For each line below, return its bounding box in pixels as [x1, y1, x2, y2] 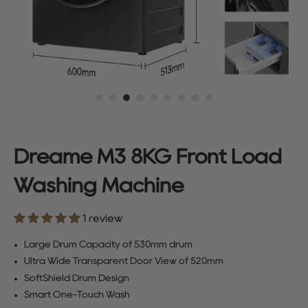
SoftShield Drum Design [24, 273, 129, 282]
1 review [82, 212, 123, 223]
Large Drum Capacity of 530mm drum [24, 239, 192, 248]
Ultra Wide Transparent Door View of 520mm [24, 256, 223, 265]
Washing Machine [14, 175, 184, 195]
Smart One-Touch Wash [24, 290, 130, 299]
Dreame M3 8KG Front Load [14, 146, 282, 166]
